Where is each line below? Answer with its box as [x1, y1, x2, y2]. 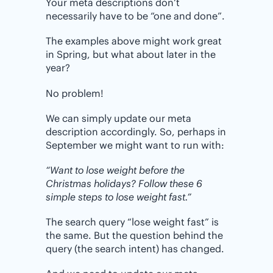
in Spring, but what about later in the [46, 48, 216, 61]
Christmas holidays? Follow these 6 [46, 177, 202, 190]
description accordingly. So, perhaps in [46, 125, 226, 138]
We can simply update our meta [46, 112, 191, 124]
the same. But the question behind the [46, 229, 223, 242]
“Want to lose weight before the [46, 163, 185, 176]
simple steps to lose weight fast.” [46, 190, 191, 203]
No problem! [46, 87, 104, 99]
